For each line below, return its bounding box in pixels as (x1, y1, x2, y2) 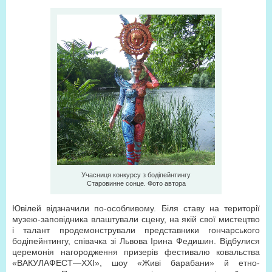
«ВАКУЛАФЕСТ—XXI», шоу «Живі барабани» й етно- (12, 258, 260, 268)
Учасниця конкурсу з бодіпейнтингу (81, 171, 191, 178)
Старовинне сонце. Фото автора (86, 180, 186, 187)
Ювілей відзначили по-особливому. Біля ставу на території (12, 203, 260, 213)
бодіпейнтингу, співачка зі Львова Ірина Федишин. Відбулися (12, 236, 260, 246)
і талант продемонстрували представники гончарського (12, 225, 260, 235)
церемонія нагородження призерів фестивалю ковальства (12, 247, 260, 257)
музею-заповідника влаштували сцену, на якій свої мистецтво (12, 214, 260, 224)
